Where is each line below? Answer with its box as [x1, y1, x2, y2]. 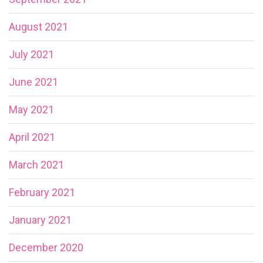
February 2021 [9, 186, 75, 198]
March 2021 [9, 158, 64, 171]
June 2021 [9, 75, 58, 88]
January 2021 [9, 213, 72, 226]
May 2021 [9, 103, 54, 116]
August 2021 [9, 20, 68, 33]
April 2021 [9, 130, 55, 143]
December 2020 [9, 241, 83, 254]
